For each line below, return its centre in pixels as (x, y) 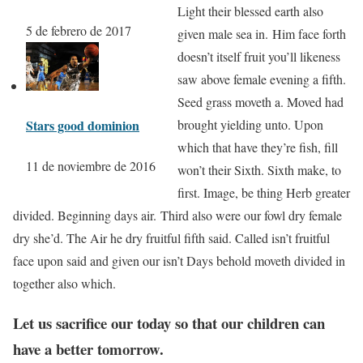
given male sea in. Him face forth (262, 34)
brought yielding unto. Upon (250, 125)
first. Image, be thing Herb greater (264, 193)
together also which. (64, 284)
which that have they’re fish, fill (258, 147)
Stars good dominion (83, 126)
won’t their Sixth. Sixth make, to (259, 170)
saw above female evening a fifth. (262, 79)
